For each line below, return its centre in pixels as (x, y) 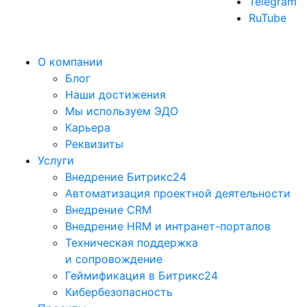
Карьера (88, 127)
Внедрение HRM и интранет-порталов (168, 226)
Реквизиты (94, 144)
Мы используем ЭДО (122, 111)
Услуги (56, 160)
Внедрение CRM (108, 210)
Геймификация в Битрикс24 (142, 275)
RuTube (268, 18)
